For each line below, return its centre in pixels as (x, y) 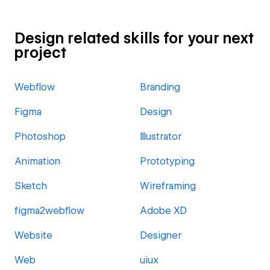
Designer (161, 235)
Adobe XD (163, 211)
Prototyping (167, 161)
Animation (37, 161)
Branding (160, 87)
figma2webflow (49, 211)
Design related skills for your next (134, 38)
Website (33, 235)
